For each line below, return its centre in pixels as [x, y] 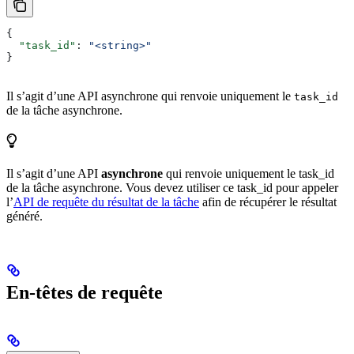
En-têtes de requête [85, 293]
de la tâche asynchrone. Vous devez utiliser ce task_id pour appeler [172, 188]
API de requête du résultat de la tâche [106, 202]
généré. [24, 217]
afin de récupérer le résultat [268, 202]
